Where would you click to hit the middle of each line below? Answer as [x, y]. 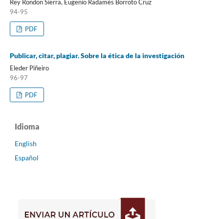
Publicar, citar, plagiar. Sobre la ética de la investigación [97, 55]
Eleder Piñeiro [29, 68]
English [26, 143]
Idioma [27, 126]
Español [27, 158]
